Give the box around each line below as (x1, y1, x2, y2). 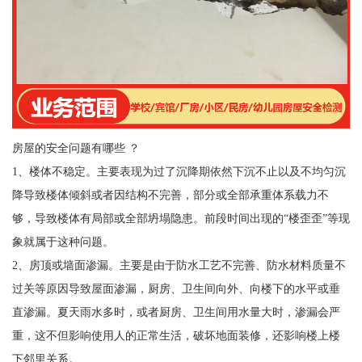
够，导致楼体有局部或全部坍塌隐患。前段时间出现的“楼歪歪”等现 (11, 212, 350, 225)
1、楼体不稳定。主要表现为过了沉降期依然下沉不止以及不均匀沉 (11, 165, 346, 179)
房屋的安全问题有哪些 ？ (11, 141, 140, 155)
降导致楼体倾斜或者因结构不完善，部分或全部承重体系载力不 (11, 188, 329, 202)
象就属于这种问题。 (11, 235, 114, 249)
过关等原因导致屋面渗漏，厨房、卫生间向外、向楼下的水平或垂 (11, 282, 340, 296)
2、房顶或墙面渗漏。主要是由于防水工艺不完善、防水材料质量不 (11, 259, 346, 272)
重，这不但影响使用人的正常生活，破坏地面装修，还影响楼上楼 (11, 329, 340, 343)
